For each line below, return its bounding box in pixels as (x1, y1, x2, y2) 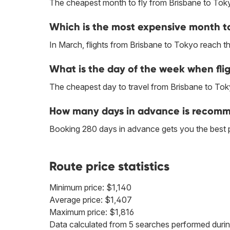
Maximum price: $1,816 (49, 207, 134, 218)
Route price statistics (49, 159, 169, 174)
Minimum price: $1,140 (49, 182, 131, 193)
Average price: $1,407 (49, 195, 132, 205)
